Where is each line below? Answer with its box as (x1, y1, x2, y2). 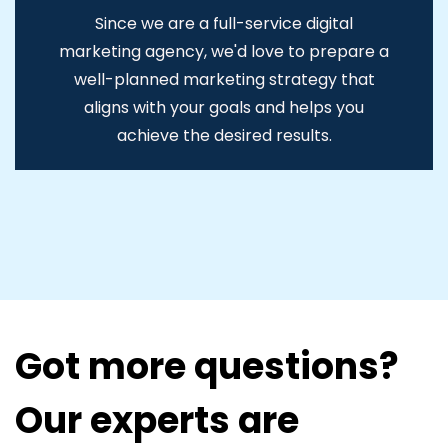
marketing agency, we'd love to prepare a (59, 39, 389, 63)
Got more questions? (15, 340, 399, 392)
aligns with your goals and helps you (84, 95, 364, 119)
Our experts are (15, 394, 299, 446)
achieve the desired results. (116, 123, 332, 147)
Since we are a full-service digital (95, 11, 353, 35)
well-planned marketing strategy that (73, 67, 375, 91)
